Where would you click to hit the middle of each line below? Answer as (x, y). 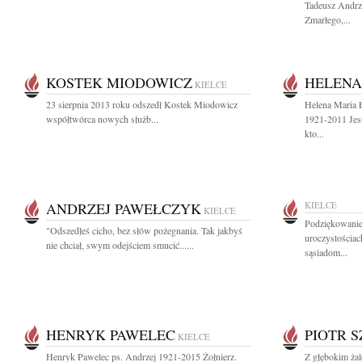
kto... (314, 133)
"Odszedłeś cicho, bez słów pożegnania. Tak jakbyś (144, 230)
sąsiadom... (326, 252)
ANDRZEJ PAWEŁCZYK (124, 208)
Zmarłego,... (328, 19)
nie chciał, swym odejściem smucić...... (120, 245)
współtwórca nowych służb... (102, 119)
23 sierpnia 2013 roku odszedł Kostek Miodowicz (142, 104)
